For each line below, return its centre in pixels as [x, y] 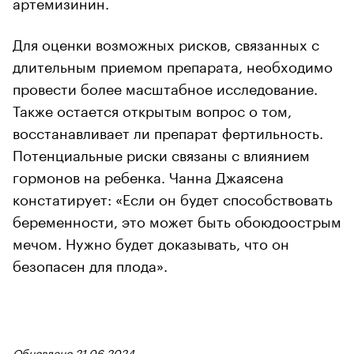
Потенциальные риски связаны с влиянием [161, 153]
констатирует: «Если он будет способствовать [173, 197]
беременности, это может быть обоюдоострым [177, 219]
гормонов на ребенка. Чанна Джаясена [148, 175]
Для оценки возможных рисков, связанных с [166, 42]
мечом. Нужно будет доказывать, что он [151, 241]
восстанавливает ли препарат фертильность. [168, 131]
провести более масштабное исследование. [165, 87]
